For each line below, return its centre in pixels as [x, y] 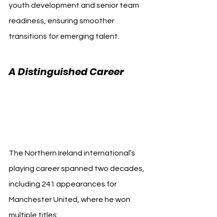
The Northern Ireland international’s [73, 153]
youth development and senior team [75, 5]
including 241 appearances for [63, 184]
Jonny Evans [46, 118]
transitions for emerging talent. [64, 36]
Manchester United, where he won [70, 199]
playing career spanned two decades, [77, 168]
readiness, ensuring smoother [62, 21]
